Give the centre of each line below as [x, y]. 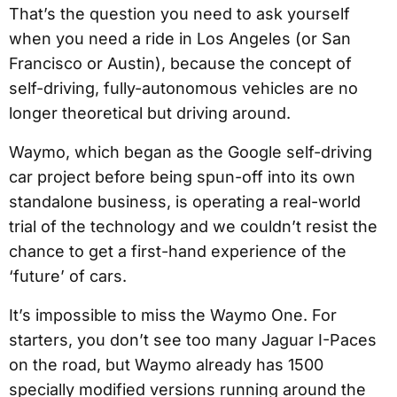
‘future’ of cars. [68, 276]
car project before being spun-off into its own [182, 177]
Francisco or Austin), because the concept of [180, 64]
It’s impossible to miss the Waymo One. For [173, 315]
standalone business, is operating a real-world [185, 202]
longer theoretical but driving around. [150, 113]
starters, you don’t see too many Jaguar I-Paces [193, 340]
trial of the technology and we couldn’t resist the [193, 227]
